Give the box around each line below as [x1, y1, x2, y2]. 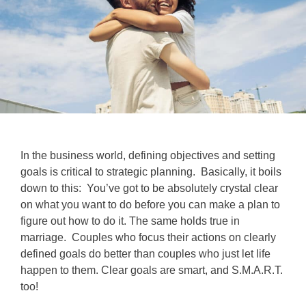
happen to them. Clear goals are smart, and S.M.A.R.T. [20, 264, 283, 277]
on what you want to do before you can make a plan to [20, 199, 280, 211]
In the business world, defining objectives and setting [20, 150, 275, 162]
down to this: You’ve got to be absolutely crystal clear [20, 182, 278, 195]
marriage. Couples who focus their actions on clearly [20, 232, 276, 244]
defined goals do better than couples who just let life [20, 248, 270, 260]
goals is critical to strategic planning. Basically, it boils [20, 166, 281, 178]
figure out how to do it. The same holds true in [20, 215, 240, 227]
